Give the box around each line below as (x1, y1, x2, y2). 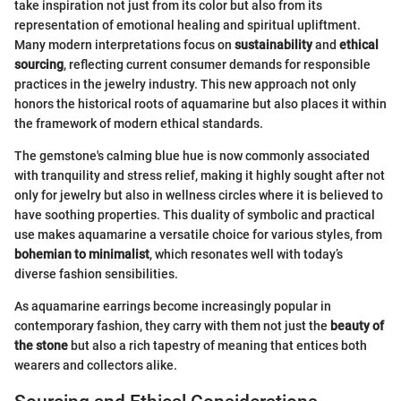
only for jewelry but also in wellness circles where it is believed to (14, 187, 383, 202)
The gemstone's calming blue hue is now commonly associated (14, 148, 370, 163)
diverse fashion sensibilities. (14, 266, 178, 281)
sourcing (14, 56, 64, 72)
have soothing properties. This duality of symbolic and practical (14, 207, 375, 222)
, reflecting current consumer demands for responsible (64, 56, 371, 72)
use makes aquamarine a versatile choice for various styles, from (14, 226, 382, 242)
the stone (14, 337, 68, 353)
